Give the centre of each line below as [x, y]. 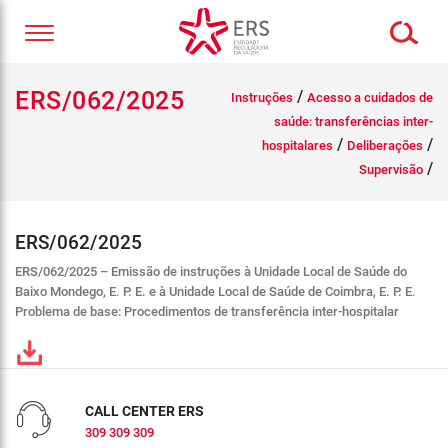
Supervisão [391, 169]
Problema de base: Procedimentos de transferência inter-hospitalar [207, 311]
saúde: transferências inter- [353, 121]
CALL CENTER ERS [144, 411]
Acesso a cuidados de [370, 97]
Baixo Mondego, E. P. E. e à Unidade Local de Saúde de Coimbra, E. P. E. [215, 291]
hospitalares [297, 145]
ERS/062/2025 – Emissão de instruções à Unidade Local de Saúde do [211, 271]
